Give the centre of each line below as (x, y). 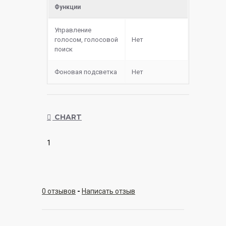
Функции (68, 7)
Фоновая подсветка (86, 72)
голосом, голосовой (86, 40)
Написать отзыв (108, 191)
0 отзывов (59, 191)
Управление (73, 30)
